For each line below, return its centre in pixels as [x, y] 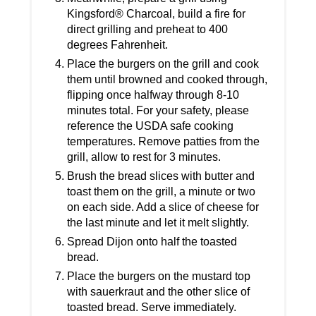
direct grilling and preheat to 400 [148, 30]
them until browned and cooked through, [168, 80]
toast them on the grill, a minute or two [162, 192]
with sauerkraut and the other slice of [159, 292]
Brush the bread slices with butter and [161, 176]
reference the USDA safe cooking [151, 126]
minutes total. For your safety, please [158, 111]
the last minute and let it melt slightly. [158, 223]
